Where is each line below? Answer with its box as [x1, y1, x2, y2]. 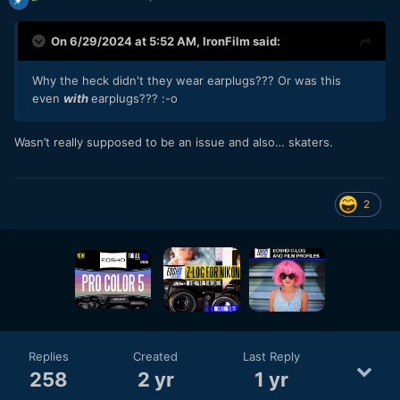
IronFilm [203, 34, 250, 49]
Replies [29, 349, 70, 364]
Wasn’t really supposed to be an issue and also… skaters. [14, 135, 337, 150]
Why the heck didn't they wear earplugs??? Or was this [32, 73, 341, 88]
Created [133, 349, 179, 364]
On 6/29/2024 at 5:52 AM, [51, 34, 203, 49]
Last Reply [242, 349, 300, 364]
